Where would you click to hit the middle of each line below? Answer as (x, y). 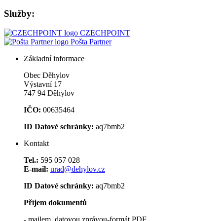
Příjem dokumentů (55, 203)
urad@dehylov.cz (78, 169)
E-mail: (36, 169)
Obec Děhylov (47, 75)
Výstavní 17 (43, 84)
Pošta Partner (91, 42)
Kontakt (36, 143)
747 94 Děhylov (49, 93)
